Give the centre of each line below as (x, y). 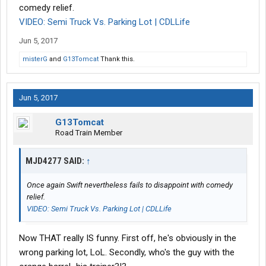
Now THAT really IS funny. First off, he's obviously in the (128, 238)
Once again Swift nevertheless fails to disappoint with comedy (130, 185)
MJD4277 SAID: (56, 161)
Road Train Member (89, 133)
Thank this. (117, 59)
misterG (35, 59)
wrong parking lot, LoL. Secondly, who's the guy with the (127, 253)
